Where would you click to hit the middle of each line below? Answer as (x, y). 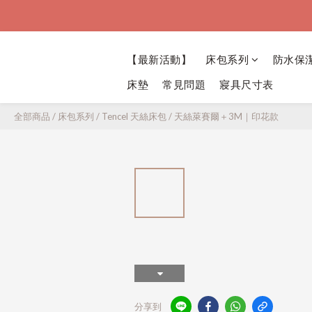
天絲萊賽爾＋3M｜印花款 (226, 116)
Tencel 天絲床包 (134, 116)
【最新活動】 (159, 59)
